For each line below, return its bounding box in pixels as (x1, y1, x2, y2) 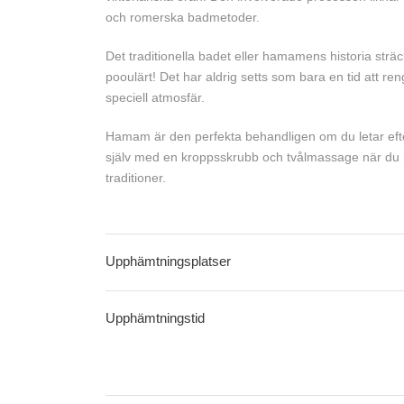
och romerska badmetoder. (106, 10, 260, 24)
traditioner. (106, 170, 166, 185)
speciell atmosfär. (106, 90, 205, 105)
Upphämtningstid (106, 310, 205, 326)
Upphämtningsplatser (106, 253, 231, 269)
